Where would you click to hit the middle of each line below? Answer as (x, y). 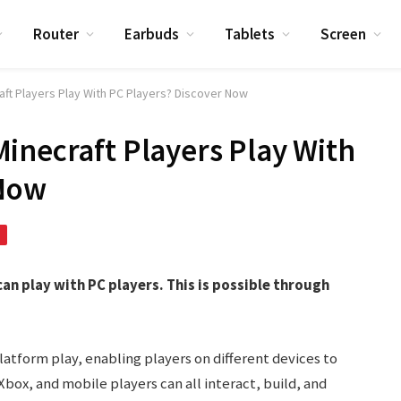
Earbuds (152, 34)
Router (56, 34)
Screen (344, 34)
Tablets (250, 34)
